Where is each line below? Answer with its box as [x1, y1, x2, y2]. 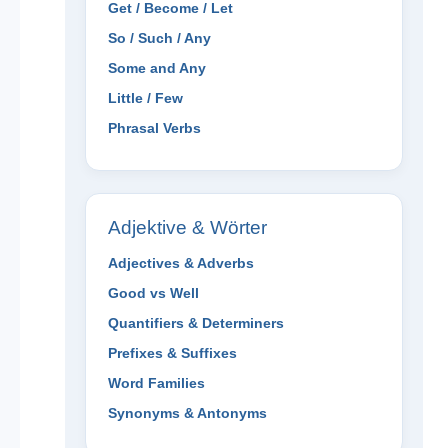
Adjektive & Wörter [107, 217, 267, 239]
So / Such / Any [107, 30, 211, 47]
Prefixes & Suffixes [107, 345, 237, 362]
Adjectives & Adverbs [107, 255, 254, 272]
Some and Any [107, 60, 206, 77]
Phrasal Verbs [107, 120, 201, 137]
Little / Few [107, 90, 183, 107]
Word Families [107, 375, 205, 392]
